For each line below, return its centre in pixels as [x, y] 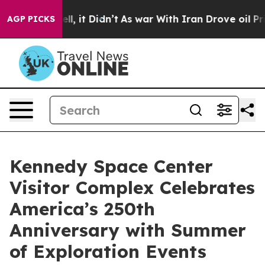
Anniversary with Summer [128, 230]
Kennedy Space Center [111, 166]
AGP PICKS [31, 19]
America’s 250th [82, 209]
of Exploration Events [108, 251]
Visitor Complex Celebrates [132, 188]
